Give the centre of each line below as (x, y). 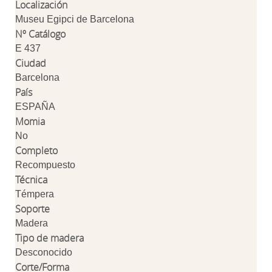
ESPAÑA (35, 107)
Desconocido (44, 252)
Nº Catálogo (40, 34)
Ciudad (31, 63)
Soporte (32, 209)
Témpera (35, 194)
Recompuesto (45, 165)
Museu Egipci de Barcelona (75, 19)
